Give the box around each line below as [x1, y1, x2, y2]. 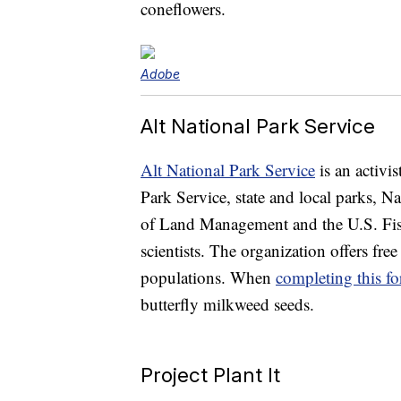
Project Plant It [141, 363, 280, 388]
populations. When [141, 266, 276, 289]
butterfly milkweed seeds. [141, 293, 314, 316]
